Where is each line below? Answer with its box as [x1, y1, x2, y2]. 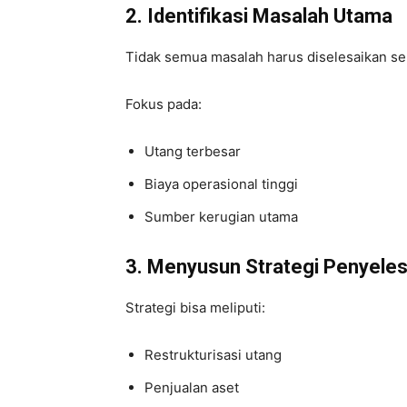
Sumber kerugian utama [144, 207, 298, 225]
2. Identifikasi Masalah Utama [125, 4, 392, 27]
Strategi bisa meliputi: [125, 298, 265, 316]
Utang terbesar [144, 142, 241, 160]
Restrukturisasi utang [144, 345, 282, 363]
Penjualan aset [144, 378, 239, 396]
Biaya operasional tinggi [144, 174, 298, 193]
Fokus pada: [125, 94, 202, 113]
